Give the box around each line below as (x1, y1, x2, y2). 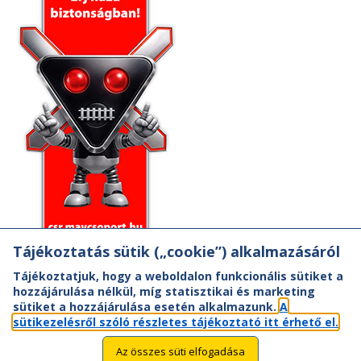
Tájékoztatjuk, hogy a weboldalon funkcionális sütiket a (13, 268, 343, 284)
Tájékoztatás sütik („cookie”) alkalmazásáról (13, 242, 340, 261)
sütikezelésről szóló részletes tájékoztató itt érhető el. (13, 314, 338, 330)
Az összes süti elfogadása (116, 344, 245, 359)
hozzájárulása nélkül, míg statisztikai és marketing (13, 284, 315, 299)
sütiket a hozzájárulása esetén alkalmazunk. (13, 299, 280, 314)
